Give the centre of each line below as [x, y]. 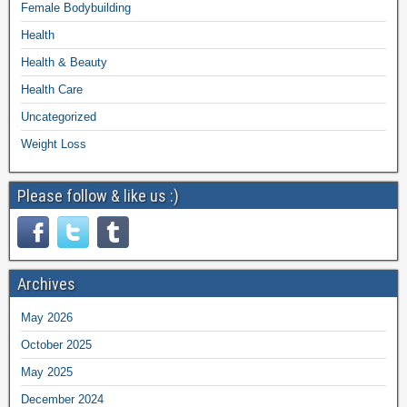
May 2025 [47, 372]
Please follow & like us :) [98, 195]
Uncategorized [59, 116]
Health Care [52, 89]
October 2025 [56, 344]
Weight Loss [54, 144]
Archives [46, 283]
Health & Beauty [64, 62]
